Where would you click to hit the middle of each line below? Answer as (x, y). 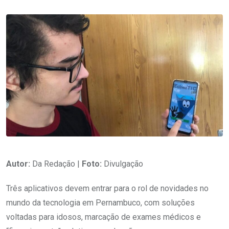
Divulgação (122, 164)
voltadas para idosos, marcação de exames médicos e (104, 217)
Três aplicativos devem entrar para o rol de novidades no (107, 188)
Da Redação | (57, 164)
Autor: (19, 164)
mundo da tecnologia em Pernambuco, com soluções (100, 202)
